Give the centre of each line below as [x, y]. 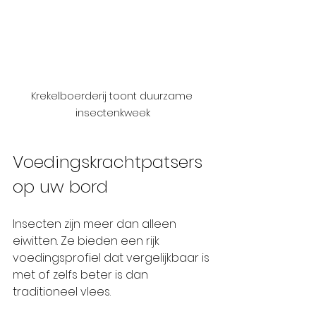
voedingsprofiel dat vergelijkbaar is [113, 257]
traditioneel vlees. [62, 291]
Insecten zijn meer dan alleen [96, 224]
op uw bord [60, 186]
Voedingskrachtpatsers [110, 162]
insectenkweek [113, 113]
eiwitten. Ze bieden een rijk [87, 241]
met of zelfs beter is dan [82, 274]
